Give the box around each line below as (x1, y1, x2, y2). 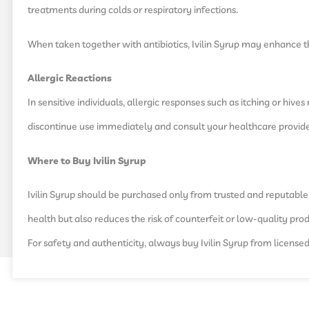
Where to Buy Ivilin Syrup (28, 154, 146, 168)
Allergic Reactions (28, 72, 112, 86)
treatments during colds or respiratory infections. (28, 3, 239, 18)
